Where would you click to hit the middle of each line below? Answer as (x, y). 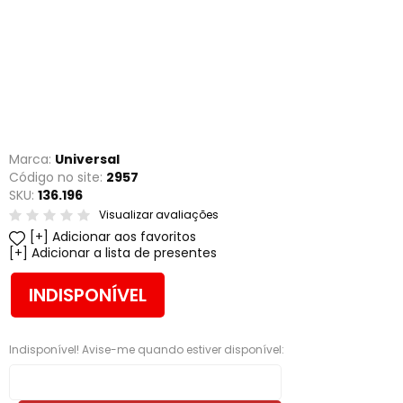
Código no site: (58, 177)
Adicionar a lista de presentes (124, 253)
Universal (87, 159)
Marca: (32, 159)
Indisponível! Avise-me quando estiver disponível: (147, 349)
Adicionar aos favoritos (124, 237)
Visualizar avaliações (159, 215)
